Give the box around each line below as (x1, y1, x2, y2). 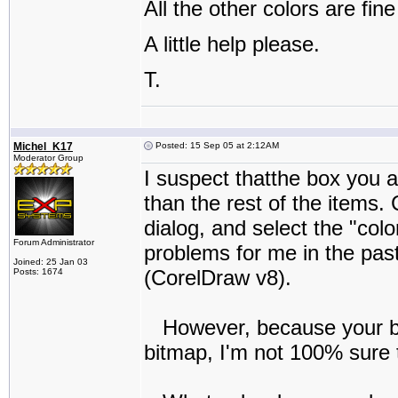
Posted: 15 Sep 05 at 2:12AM (153, 140, 279, 150)
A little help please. (144, 32, 320, 56)
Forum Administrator (13, 237, 94, 247)
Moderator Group (13, 153, 84, 163)
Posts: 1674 (13, 267, 63, 276)
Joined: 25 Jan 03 (13, 257, 88, 267)
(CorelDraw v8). (144, 266, 291, 290)
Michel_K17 (13, 140, 73, 153)
